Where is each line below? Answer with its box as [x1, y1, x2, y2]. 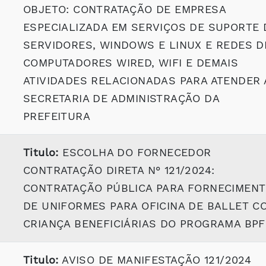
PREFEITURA [23, 110, 91, 122]
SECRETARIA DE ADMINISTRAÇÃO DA [23, 92, 219, 104]
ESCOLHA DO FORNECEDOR [58, 146, 211, 159]
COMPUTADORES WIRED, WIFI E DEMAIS [23, 56, 239, 69]
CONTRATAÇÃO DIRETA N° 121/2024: [23, 164, 215, 176]
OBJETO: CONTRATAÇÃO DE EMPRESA [23, 3, 226, 15]
